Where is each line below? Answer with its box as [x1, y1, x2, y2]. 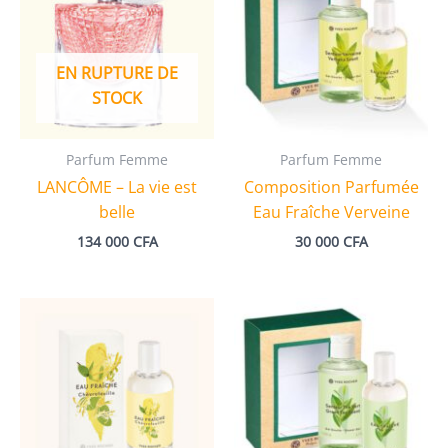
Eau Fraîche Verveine [252, 201, 410, 224]
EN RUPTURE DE [56, 62, 178, 85]
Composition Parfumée [243, 176, 419, 199]
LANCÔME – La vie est [37, 176, 197, 199]
